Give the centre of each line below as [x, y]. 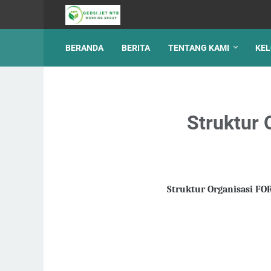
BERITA [136, 48]
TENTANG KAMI [199, 48]
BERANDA [84, 48]
